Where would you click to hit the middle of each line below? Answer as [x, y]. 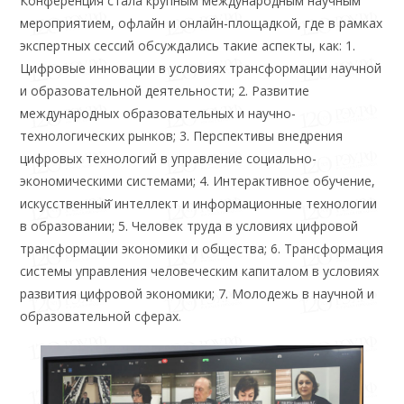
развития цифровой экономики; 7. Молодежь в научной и [197, 294]
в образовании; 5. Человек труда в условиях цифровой [189, 226]
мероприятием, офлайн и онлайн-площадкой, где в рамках [202, 23]
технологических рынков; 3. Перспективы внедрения [182, 136]
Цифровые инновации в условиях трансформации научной [201, 69]
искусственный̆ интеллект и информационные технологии [199, 204]
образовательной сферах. [101, 317]
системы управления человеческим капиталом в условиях [200, 271]
